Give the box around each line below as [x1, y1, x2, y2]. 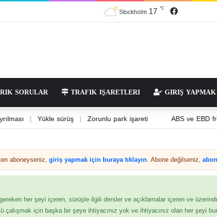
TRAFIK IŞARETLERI [68, 85, 140, 99]
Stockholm [119, 6, 147, 17]
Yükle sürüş [60, 112, 97, 125]
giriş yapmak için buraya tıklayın [49, 153, 147, 166]
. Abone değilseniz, [147, 153, 202, 166]
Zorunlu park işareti [110, 112, 171, 125]
